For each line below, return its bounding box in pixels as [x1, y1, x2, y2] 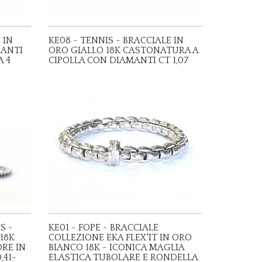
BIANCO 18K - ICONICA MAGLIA [49, 242, 185, 253]
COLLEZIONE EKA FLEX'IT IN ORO [49, 232, 192, 243]
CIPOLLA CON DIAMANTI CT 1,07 [49, 55, 189, 65]
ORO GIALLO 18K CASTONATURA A [49, 45, 199, 56]
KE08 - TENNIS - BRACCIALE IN [49, 35, 184, 46]
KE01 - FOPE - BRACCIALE [49, 222, 159, 233]
